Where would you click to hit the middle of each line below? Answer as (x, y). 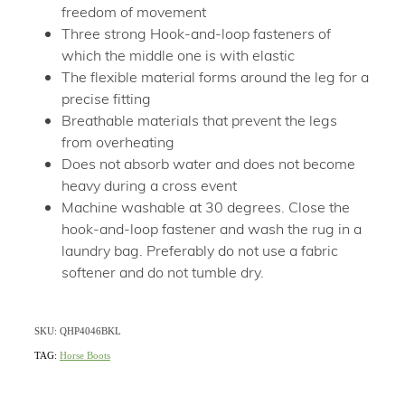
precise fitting (106, 98)
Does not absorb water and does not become (208, 163)
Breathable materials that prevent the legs (199, 119)
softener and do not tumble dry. (163, 271)
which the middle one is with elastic (178, 54)
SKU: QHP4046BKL (78, 330)
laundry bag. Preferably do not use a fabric (200, 250)
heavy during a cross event (149, 184)
